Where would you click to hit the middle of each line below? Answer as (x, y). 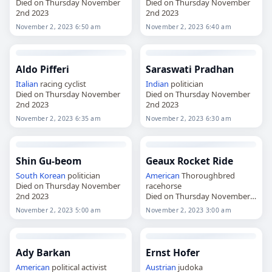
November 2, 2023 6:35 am (58, 118)
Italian (27, 83)
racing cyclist (62, 83)
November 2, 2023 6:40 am (189, 26)
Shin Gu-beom (48, 161)
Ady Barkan (43, 252)
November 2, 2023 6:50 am (58, 26)
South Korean (40, 175)
